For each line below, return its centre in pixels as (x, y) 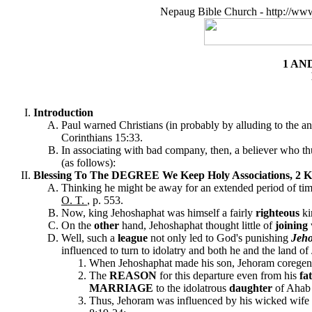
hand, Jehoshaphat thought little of (197, 225)
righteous (278, 213)
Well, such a (89, 238)
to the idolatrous (191, 288)
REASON (133, 275)
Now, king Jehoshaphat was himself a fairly (158, 213)
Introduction (63, 112)
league (133, 238)
